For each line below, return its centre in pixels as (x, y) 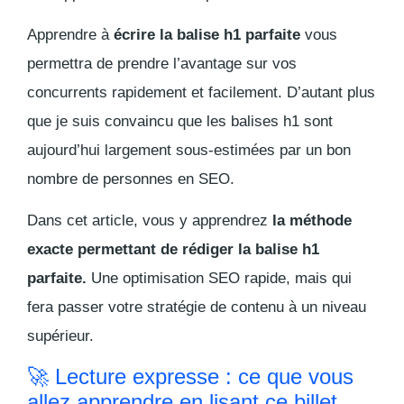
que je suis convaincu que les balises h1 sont (180, 121)
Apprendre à (70, 34)
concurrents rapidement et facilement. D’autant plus (201, 92)
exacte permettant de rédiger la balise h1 (173, 249)
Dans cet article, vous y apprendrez (150, 220)
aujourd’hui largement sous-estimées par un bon (189, 150)
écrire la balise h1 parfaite (207, 34)
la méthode (312, 220)
